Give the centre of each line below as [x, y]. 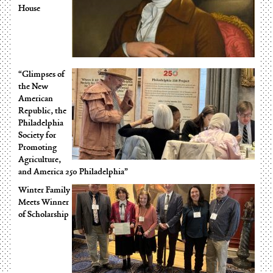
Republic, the [42, 111]
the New [33, 87]
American [36, 99]
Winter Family [44, 190]
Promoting [37, 148]
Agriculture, [40, 160]
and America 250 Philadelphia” [73, 172]
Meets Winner [44, 203]
